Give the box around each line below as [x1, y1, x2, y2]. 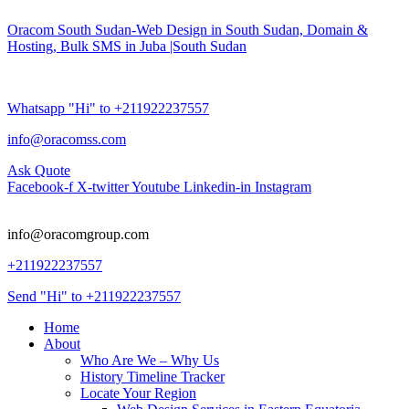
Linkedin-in [184, 179, 251, 194]
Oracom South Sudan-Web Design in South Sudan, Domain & [7, 22, 368, 37]
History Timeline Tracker [80, 369, 225, 384]
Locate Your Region [80, 385, 196, 401]
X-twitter [77, 179, 129, 194]
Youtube [131, 179, 180, 194]
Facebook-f [7, 179, 73, 194]
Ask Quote [7, 163, 70, 178]
